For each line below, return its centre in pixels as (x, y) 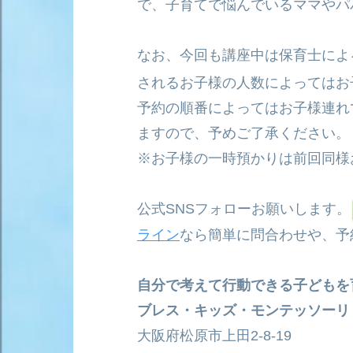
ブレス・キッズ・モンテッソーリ (243, 310)
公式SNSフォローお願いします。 (244, 209)
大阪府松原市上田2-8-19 (214, 335)
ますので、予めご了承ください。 (243, 134)
